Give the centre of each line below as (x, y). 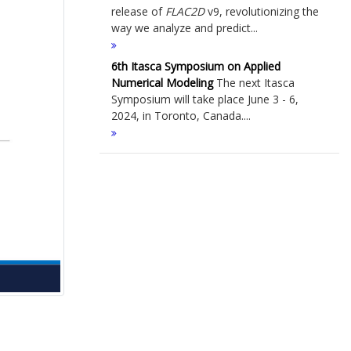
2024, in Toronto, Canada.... (181, 116)
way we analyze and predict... (185, 28)
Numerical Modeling (162, 83)
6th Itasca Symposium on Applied (196, 66)
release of (138, 11)
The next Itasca (254, 83)
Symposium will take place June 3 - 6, (205, 99)
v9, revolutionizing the (262, 11)
